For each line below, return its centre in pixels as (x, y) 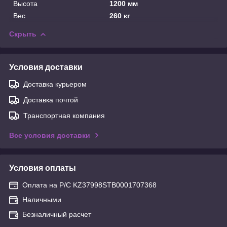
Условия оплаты (43, 168)
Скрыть (23, 34)
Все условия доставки (50, 135)
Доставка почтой (51, 100)
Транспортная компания (64, 115)
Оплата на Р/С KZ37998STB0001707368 (89, 185)
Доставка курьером (55, 84)
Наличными (42, 199)
